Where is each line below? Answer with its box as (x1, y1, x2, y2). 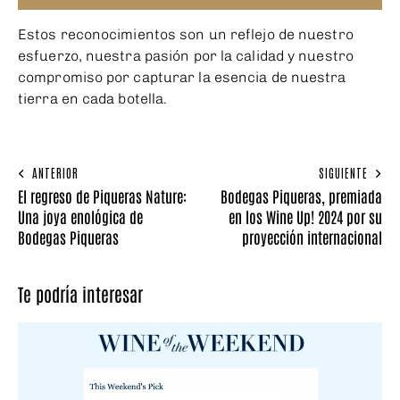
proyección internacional (242, 227, 382, 247)
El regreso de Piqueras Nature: (18, 186, 187, 206)
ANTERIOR (32, 165, 79, 181)
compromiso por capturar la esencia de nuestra (18, 68, 346, 86)
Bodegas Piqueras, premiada (221, 186, 382, 206)
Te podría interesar (18, 282, 143, 306)
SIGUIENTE (319, 165, 368, 181)
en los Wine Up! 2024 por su (229, 206, 382, 227)
